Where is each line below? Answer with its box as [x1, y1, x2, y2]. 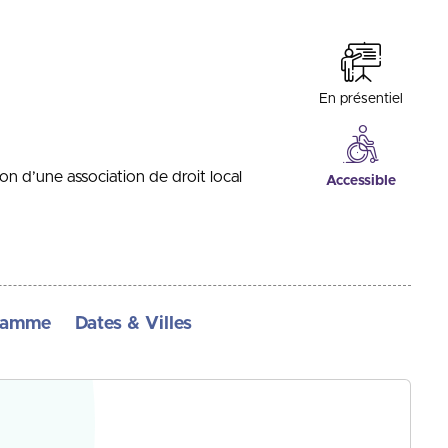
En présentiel [319, 92, 404, 106]
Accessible [326, 174, 397, 188]
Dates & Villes [75, 315, 192, 333]
